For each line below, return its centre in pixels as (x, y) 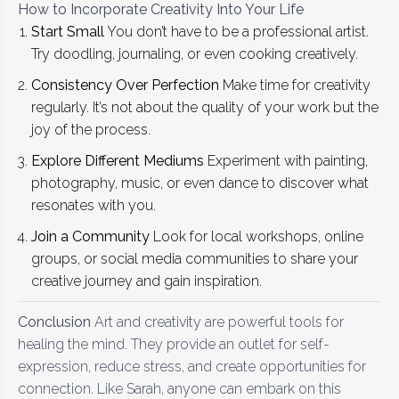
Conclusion (54, 322)
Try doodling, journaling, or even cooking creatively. (195, 53)
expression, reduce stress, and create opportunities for (192, 366)
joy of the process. (91, 129)
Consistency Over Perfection (125, 85)
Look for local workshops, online (256, 236)
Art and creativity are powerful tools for (217, 322)
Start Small (68, 31)
